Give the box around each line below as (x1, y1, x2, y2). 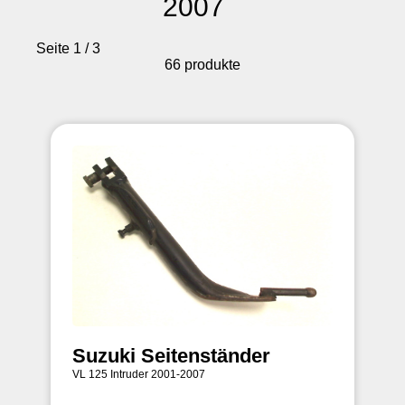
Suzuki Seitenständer (72, 344, 270, 368)
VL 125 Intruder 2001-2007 (72, 368, 205, 381)
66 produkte (165, 57, 240, 73)
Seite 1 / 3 (36, 41, 100, 57)
